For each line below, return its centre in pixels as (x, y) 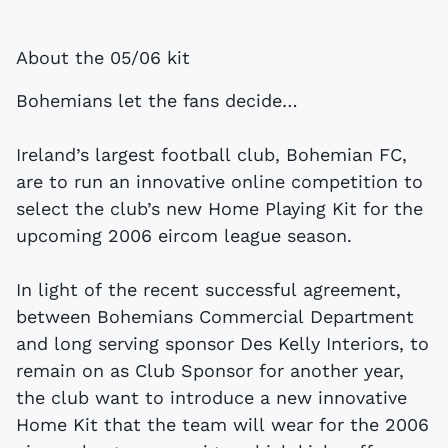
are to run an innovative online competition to (219, 182)
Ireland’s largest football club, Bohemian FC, (211, 155)
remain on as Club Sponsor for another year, (210, 371)
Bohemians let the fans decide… (157, 101)
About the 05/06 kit (103, 58)
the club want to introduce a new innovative (211, 398)
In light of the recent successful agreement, (208, 290)
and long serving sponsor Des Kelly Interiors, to (222, 344)
